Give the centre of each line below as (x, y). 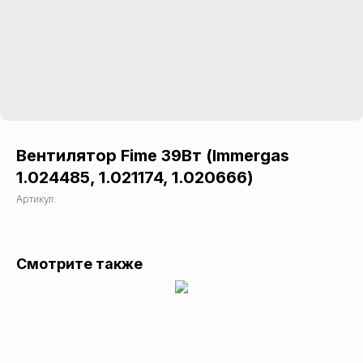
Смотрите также (79, 264)
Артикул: (36, 199)
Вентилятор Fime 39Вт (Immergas (153, 156)
